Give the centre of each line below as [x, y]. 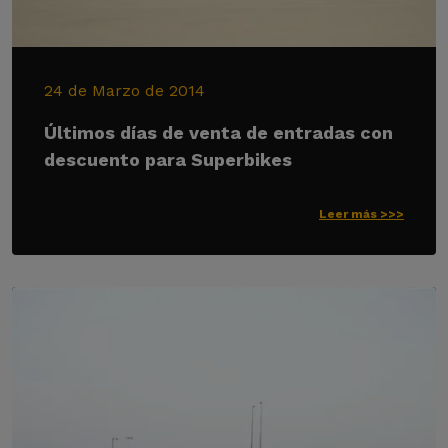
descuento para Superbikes [168, 159]
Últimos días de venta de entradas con [218, 132]
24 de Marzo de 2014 [124, 90]
